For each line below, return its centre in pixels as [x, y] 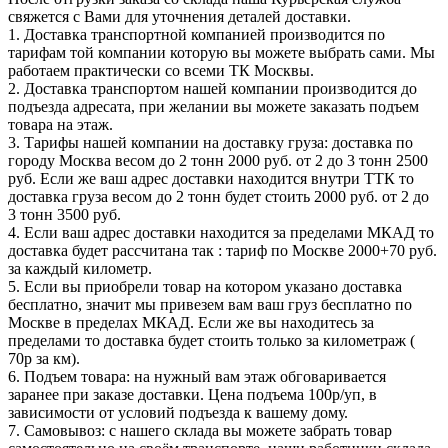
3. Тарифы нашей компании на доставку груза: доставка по [210, 143]
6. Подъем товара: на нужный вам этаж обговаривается [197, 377]
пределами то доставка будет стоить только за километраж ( [211, 341]
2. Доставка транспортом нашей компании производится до [212, 89]
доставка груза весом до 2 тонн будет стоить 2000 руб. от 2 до [218, 197]
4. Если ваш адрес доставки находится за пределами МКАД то [221, 233]
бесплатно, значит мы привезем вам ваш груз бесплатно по [210, 305]
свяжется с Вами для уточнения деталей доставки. [179, 17]
